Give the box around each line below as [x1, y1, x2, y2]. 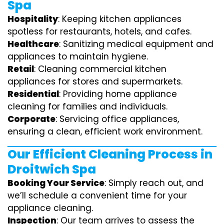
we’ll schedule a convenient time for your [7, 189, 187, 201]
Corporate [7, 112, 55, 125]
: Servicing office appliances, [55, 112, 179, 125]
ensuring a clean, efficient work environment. [7, 125, 202, 137]
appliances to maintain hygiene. [7, 50, 148, 62]
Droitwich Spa [7, 160, 96, 177]
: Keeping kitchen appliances [58, 12, 181, 25]
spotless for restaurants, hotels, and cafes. [7, 25, 191, 37]
